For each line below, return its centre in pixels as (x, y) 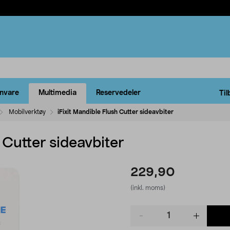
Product (143, 210)
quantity (144, 220)
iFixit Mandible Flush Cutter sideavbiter (116, 112)
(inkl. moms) (148, 188)
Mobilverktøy (27, 112)
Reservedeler (118, 93)
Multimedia (57, 93)
